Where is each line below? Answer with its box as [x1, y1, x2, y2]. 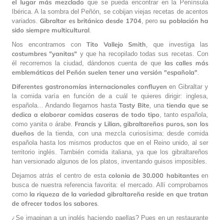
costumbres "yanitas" [12, 49, 78, 57]
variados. [12, 17, 40, 25]
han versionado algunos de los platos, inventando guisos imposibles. [12, 157, 207, 165]
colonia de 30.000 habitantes [108, 171, 199, 179]
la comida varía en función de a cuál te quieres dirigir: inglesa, [12, 92, 208, 100]
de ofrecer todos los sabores [12, 199, 97, 207]
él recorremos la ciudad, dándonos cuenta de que [12, 59, 165, 67]
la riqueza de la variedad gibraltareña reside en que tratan [29, 190, 209, 198]
